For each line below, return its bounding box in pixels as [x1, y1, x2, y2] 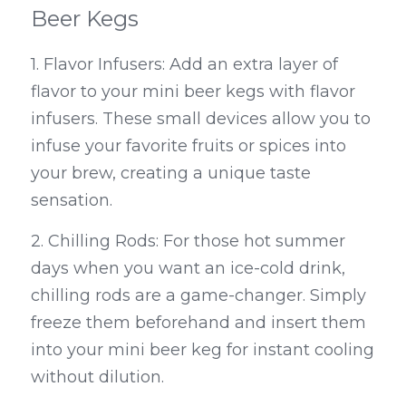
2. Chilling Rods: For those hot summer [31, 231, 345, 252]
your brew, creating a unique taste [31, 163, 311, 184]
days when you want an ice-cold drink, [31, 258, 345, 279]
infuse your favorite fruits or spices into [31, 136, 346, 157]
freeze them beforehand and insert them [31, 313, 366, 333]
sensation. [31, 190, 112, 211]
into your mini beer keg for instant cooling [31, 340, 374, 361]
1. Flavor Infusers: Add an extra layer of [31, 54, 338, 75]
